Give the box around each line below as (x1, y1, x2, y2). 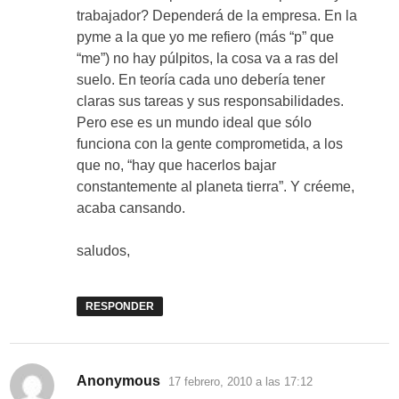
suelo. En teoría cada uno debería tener (77, 72, 326, 88)
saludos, (77, 243, 131, 259)
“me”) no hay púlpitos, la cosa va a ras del (77, 51, 339, 67)
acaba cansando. (77, 200, 186, 216)
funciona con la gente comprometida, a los (77, 136, 344, 152)
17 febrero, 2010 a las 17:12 (168, 375, 313, 389)
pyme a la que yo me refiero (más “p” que (77, 29, 335, 45)
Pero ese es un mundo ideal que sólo (77, 115, 313, 131)
